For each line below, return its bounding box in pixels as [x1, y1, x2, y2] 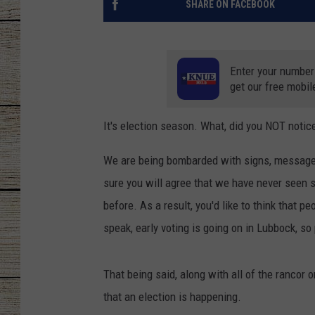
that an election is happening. [103, 290, 241, 304]
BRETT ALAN [252, 163, 304, 174]
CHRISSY [252, 22, 290, 34]
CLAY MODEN [252, 93, 307, 104]
